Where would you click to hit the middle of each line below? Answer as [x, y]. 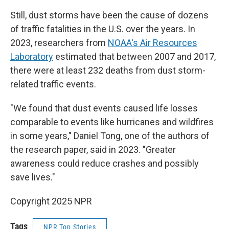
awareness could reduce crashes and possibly [105, 163]
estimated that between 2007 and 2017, [134, 56]
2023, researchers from [59, 43]
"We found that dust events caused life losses [104, 108]
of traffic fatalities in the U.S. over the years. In [103, 29]
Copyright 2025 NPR [51, 201]
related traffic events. [53, 84]
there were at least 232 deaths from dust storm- [108, 70]
